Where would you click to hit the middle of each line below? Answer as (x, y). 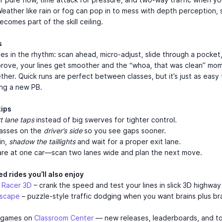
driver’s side (63, 131)
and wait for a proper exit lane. (128, 142)
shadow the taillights (42, 142)
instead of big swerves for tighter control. (106, 120)
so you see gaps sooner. (124, 131)
